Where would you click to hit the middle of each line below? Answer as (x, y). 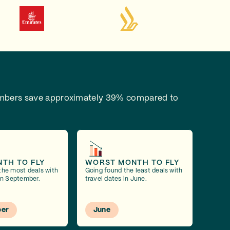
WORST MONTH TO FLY (132, 163)
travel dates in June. (116, 179)
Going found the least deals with (134, 171)
